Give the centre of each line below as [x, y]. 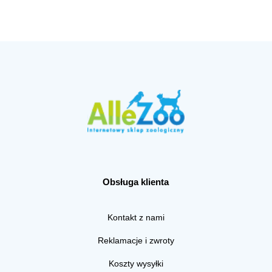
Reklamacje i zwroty [136, 240]
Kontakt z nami [136, 217]
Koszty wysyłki [136, 263]
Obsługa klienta [136, 182]
